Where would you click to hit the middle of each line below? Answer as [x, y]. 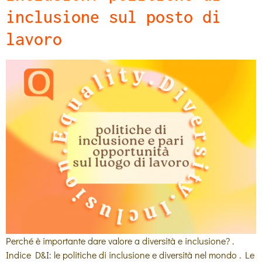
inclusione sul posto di [113, 17]
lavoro [34, 39]
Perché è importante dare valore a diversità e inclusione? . [120, 241]
